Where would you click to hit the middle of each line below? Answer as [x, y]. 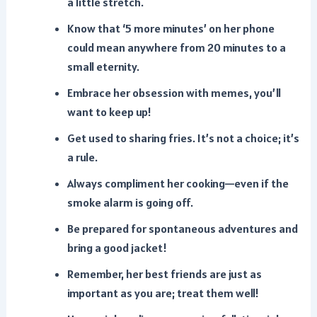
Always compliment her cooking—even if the [178, 184]
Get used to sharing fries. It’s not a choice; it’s [183, 139]
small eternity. [103, 67]
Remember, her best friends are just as [164, 275]
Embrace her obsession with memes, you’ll [174, 93]
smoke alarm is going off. [130, 203]
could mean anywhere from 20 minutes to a [176, 48]
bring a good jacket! [117, 248]
